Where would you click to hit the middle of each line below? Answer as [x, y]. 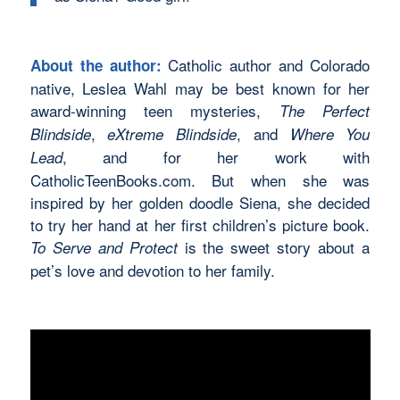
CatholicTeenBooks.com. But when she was [200, 179]
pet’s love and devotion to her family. [152, 270]
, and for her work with [216, 156]
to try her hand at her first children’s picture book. [200, 224]
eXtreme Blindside [172, 133]
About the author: [96, 65]
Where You [330, 133]
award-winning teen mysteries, [154, 110]
